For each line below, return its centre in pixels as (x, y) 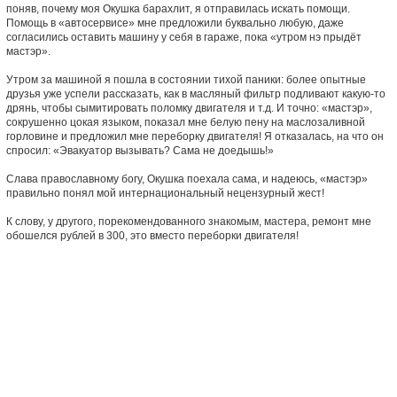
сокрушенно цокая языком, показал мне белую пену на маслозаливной (185, 122)
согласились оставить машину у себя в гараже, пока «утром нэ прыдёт (183, 37)
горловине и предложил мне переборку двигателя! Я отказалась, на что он (195, 136)
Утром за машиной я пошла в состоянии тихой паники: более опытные (186, 79)
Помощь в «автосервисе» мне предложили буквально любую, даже (175, 23)
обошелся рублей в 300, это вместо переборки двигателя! (152, 235)
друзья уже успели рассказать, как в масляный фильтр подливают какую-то (195, 93)
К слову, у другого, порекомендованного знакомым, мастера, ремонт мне (188, 221)
